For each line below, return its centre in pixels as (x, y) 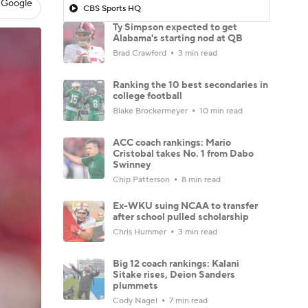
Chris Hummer (141, 232)
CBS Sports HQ (112, 8)
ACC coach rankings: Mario (172, 143)
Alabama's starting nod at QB (178, 38)
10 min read (220, 111)
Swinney (132, 165)
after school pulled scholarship (181, 217)
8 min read (200, 179)
